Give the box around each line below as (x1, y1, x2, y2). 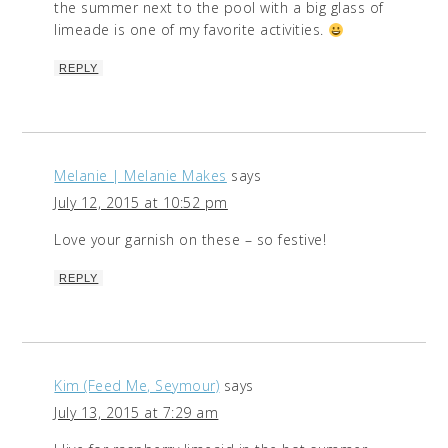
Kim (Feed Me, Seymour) (54, 376, 220, 396)
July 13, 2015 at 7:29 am (54, 403, 219, 423)
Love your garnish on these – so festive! (54, 230, 327, 250)
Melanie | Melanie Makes (54, 166, 227, 186)
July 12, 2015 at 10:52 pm (54, 193, 228, 213)
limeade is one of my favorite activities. (54, 20, 329, 40)
